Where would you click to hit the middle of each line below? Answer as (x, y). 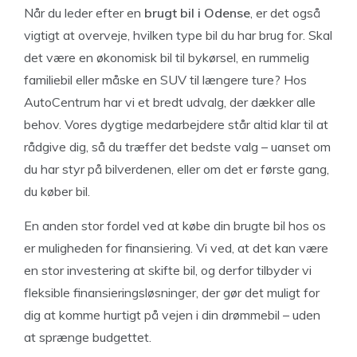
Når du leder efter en (84, 12)
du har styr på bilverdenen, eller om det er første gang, (177, 169)
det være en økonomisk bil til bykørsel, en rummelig (167, 57)
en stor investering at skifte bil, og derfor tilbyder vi (168, 270)
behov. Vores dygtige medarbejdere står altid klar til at (176, 124)
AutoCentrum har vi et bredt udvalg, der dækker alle (170, 102)
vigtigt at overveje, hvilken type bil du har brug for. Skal (178, 35)
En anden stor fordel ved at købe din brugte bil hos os (175, 225)
